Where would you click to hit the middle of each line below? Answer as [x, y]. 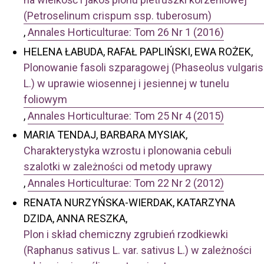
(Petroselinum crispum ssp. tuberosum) [118, 16]
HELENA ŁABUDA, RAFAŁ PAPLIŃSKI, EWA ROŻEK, [138, 51]
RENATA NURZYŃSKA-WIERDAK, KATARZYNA [129, 202]
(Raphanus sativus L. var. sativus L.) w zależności [138, 250]
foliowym [45, 99]
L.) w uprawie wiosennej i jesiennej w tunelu [126, 83]
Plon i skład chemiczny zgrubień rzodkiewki [126, 234]
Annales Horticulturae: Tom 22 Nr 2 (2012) [126, 183]
